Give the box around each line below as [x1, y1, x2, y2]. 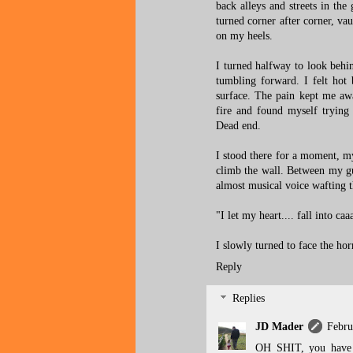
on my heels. [216, 30, 273, 43]
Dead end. [216, 120, 261, 132]
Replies [232, 292, 266, 305]
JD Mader [255, 320, 303, 333]
